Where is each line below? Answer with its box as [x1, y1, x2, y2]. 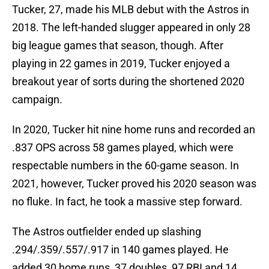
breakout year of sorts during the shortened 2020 [12, 75, 244, 88]
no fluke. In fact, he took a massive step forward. [12, 195, 243, 208]
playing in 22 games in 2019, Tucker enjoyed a [12, 57, 230, 70]
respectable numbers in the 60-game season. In [12, 159, 239, 172]
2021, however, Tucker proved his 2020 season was [12, 177, 256, 190]
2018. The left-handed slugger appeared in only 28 [12, 21, 250, 34]
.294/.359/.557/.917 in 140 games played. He [12, 243, 229, 256]
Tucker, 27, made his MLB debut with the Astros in [12, 3, 249, 16]
